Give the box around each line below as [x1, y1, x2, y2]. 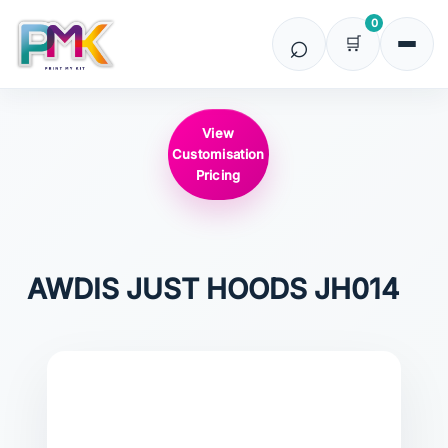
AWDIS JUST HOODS [27, 272, 307, 306]
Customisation [171, 146, 265, 162]
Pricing [195, 167, 241, 183]
